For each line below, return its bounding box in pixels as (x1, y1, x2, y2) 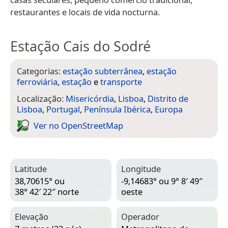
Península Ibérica (84, 103, 151, 115)
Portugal (46, 103, 80, 115)
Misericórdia (66, 92, 114, 104)
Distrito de (148, 92, 188, 104)
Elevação (15, 210, 48, 222)
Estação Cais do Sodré (10, 37, 151, 56)
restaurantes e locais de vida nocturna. (10, 6, 160, 18)
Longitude (121, 162, 161, 175)
